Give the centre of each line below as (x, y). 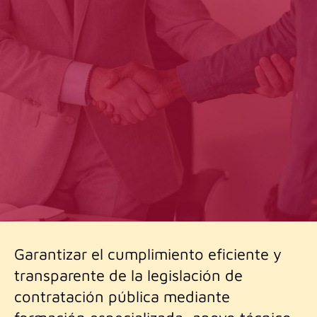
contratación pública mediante (122, 296)
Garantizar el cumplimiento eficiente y (148, 254)
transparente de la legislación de (128, 275)
